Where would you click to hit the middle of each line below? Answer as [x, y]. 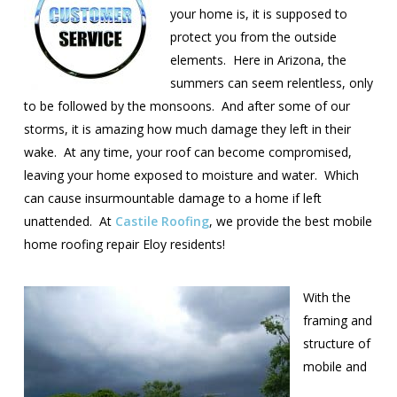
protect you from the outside [253, 37]
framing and [337, 320]
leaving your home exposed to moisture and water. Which [191, 175]
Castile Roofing [162, 221]
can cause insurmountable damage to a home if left [172, 198]
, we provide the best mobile [290, 221]
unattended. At [69, 221]
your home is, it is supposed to [258, 14]
